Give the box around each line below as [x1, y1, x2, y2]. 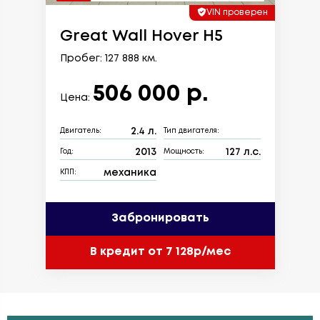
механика [104, 168, 156, 177]
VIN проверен [206, 8, 268, 16]
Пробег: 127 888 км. [59, 54, 157, 63]
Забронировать [111, 213, 209, 224]
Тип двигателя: [164, 128, 219, 135]
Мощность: [164, 149, 204, 156]
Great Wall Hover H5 [59, 29, 223, 44]
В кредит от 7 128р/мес [89, 246, 231, 258]
